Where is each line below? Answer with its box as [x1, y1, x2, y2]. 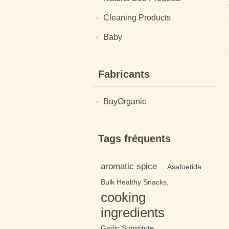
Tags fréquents [98, 133, 171, 144]
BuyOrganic [103, 97, 146, 106]
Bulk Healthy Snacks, [101, 178, 169, 186]
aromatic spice [101, 162, 157, 171]
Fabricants [98, 68, 150, 80]
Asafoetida [167, 163, 201, 171]
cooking [101, 190, 146, 204]
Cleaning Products [103, 13, 171, 22]
